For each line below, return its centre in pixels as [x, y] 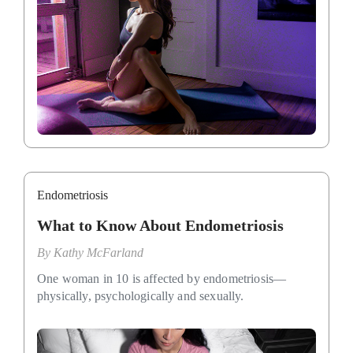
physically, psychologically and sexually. [141, 295]
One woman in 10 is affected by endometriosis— [162, 278]
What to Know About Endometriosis [160, 225]
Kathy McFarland [98, 252]
